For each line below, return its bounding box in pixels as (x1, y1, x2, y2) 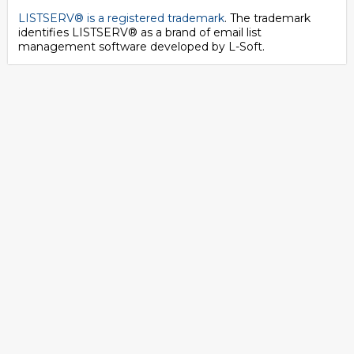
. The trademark (224, 11, 311, 25)
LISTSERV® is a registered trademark (18, 11, 224, 25)
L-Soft (228, 40, 262, 54)
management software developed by (18, 40, 228, 54)
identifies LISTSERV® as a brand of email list (18, 25, 262, 40)
